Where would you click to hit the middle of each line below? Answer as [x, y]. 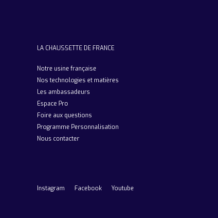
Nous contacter [58, 139]
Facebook [88, 188]
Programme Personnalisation [78, 127]
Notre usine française [67, 69]
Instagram [51, 188]
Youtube [123, 188]
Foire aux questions [64, 115]
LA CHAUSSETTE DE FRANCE [76, 48]
